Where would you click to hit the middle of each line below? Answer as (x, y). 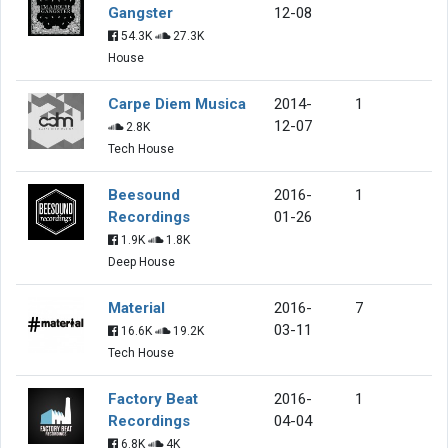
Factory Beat (153, 398)
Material (136, 307)
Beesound (144, 194)
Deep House (141, 261)
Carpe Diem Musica (177, 103)
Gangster (140, 12)
